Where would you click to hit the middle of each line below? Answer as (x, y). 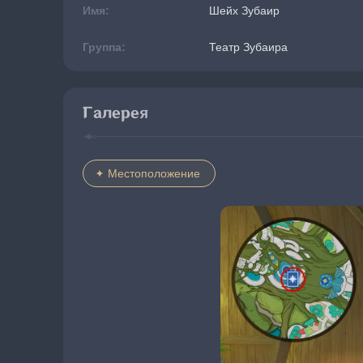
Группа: (104, 47)
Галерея (115, 113)
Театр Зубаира (248, 47)
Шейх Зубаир (244, 11)
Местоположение (154, 173)
